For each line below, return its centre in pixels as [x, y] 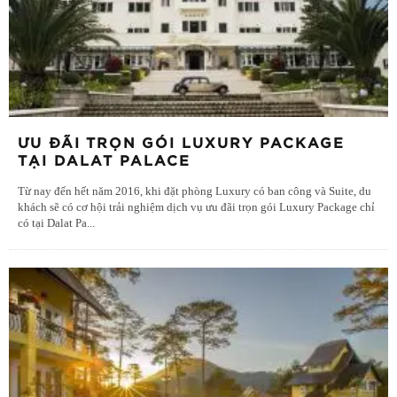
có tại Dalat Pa [52, 224]
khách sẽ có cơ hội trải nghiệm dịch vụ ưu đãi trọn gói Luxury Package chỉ [196, 208]
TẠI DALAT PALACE [104, 162]
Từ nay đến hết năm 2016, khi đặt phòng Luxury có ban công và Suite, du [195, 192]
